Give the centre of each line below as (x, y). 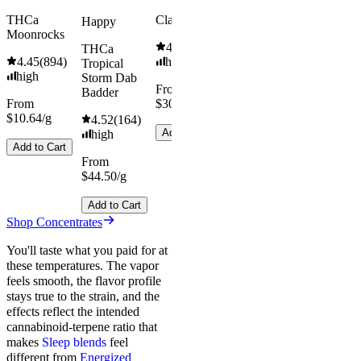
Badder (100, 93)
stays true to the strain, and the (83, 297)
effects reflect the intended (73, 312)
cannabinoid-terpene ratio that (82, 327)
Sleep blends (74, 342)
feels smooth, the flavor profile (84, 281)
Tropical (102, 64)
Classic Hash (189, 20)
